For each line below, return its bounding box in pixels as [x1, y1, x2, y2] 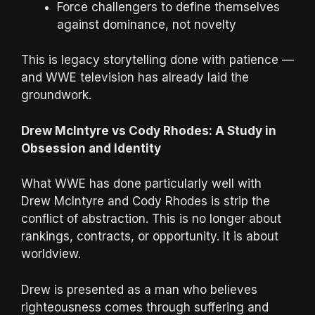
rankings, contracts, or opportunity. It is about [21, 229, 278, 243]
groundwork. [21, 88, 91, 102]
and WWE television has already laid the [21, 70, 249, 84]
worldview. [21, 247, 81, 261]
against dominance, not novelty [57, 17, 236, 32]
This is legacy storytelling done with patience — [21, 53, 294, 67]
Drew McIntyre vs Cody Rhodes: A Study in [21, 123, 276, 138]
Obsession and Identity [21, 141, 161, 155]
